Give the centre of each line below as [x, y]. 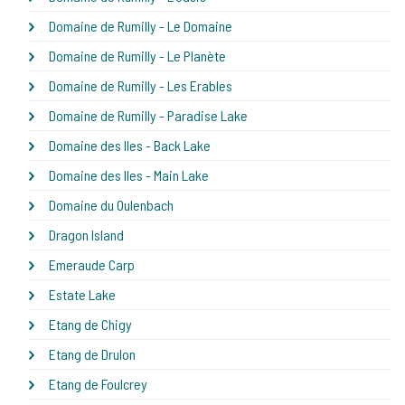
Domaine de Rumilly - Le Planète [137, 56]
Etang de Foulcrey [98, 384]
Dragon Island [86, 235]
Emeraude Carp [92, 265]
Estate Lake [82, 295]
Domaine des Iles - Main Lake [129, 175]
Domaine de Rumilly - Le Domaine [141, 26]
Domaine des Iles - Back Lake [130, 146]
